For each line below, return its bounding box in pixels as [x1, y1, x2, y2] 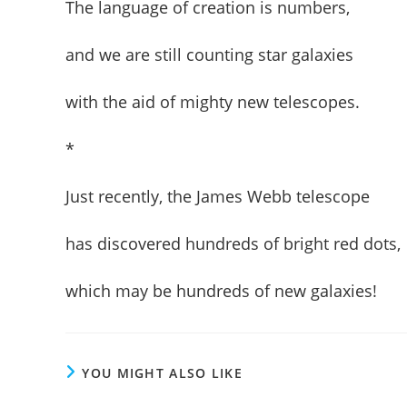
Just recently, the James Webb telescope [65, 184, 370, 207]
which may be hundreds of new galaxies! [65, 279, 377, 302]
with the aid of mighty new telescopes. [65, 90, 360, 113]
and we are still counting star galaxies [65, 43, 353, 65]
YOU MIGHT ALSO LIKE [82, 363, 243, 382]
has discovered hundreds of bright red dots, [65, 232, 401, 254]
